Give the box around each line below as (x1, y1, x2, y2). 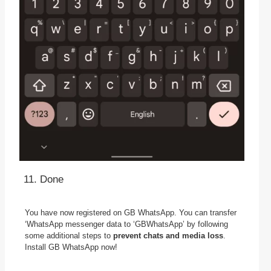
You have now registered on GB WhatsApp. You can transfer (25, 208, 237, 218)
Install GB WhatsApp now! (25, 243, 117, 252)
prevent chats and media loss (113, 231, 223, 241)
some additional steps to (25, 231, 113, 241)
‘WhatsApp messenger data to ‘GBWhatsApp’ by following (25, 220, 228, 229)
